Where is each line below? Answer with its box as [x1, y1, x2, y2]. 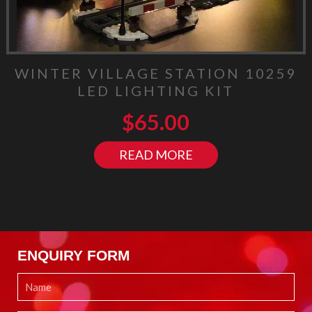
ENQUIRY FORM [17, 247, 130, 263]
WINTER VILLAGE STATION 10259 [14, 64, 297, 81]
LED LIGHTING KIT [77, 81, 235, 99]
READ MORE [118, 146, 193, 162]
